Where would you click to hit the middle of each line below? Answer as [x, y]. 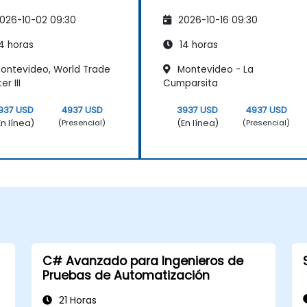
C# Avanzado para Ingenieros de [143, 261]
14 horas [197, 45]
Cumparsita [191, 83]
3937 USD [198, 110]
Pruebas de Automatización [126, 275]
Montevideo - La [214, 69]
